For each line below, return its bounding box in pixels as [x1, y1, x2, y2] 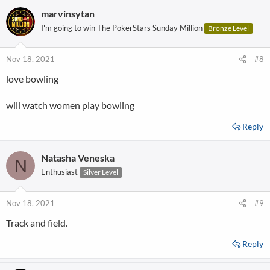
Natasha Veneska [41, 152, 115, 163]
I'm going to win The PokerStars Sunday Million [41, 23, 202, 33]
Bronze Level [208, 24, 249, 33]
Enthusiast [41, 167, 78, 177]
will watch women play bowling [6, 99, 134, 111]
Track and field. [6, 217, 67, 228]
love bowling [6, 73, 58, 84]
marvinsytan [41, 8, 95, 19]
